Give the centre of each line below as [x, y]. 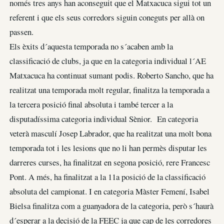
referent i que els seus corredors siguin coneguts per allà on [107, 17]
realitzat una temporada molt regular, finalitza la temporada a [109, 90]
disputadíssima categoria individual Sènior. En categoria [104, 119]
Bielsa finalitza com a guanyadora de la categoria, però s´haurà [111, 206]
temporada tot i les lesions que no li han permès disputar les [108, 148]
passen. [21, 32]
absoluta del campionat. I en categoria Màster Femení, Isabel [109, 191]
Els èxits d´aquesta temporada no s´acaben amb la [91, 46]
